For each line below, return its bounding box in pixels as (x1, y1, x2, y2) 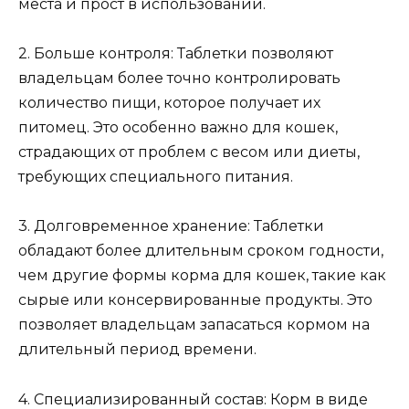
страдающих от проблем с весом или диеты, (18, 143, 360, 162)
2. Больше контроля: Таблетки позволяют (18, 45, 333, 63)
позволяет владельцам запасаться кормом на (18, 316, 370, 334)
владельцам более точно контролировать (18, 69, 341, 88)
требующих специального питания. (18, 168, 293, 186)
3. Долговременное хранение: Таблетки (18, 217, 324, 236)
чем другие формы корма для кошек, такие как (18, 267, 386, 285)
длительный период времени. (18, 341, 257, 359)
